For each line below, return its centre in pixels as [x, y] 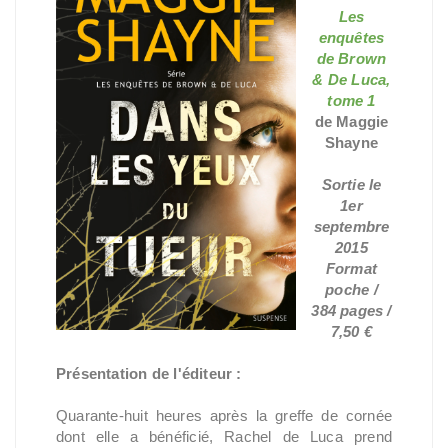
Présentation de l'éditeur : [149, 373]
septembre [351, 226]
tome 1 [351, 100]
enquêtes [351, 37]
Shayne [351, 142]
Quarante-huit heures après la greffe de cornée [224, 415]
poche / [351, 289]
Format [351, 268]
